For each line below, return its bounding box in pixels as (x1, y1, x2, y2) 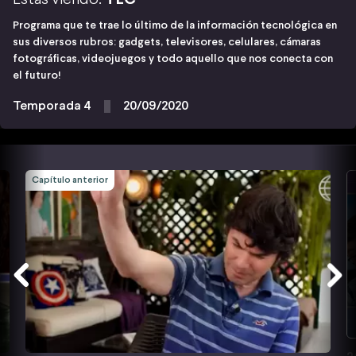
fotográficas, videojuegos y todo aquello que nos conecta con (13, 53, 333, 64)
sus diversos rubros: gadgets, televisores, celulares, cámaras (13, 37, 321, 48)
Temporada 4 (13, 99, 91, 112)
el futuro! (13, 70, 60, 81)
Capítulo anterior (32, 175, 108, 185)
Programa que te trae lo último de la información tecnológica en (13, 20, 337, 31)
